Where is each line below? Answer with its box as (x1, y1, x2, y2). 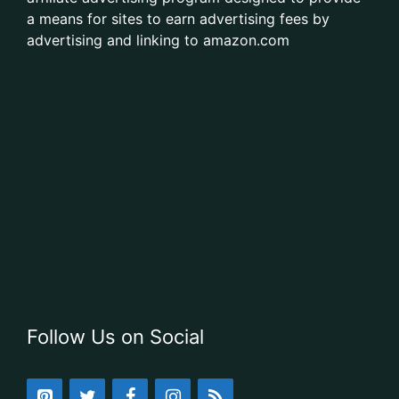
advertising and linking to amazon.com (27, 31, 289, 49)
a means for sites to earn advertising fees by (27, 10, 330, 28)
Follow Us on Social (27, 324, 204, 348)
